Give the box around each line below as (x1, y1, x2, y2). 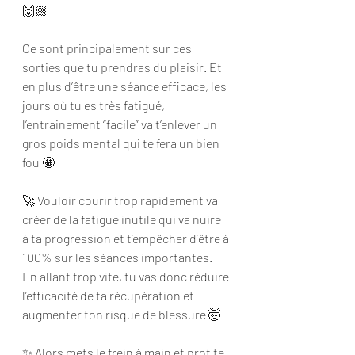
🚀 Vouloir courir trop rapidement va (22, 192, 220, 208)
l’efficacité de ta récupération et (22, 287, 197, 303)
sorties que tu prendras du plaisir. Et (22, 59, 224, 74)
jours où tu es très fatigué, (22, 97, 167, 113)
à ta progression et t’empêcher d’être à (22, 230, 231, 246)
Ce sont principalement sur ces (22, 40, 194, 55)
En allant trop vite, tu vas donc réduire (22, 268, 231, 284)
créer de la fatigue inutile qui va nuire (22, 211, 223, 227)
